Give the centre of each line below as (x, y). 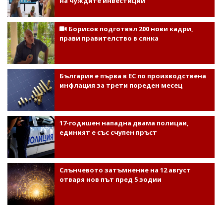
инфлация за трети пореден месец (121, 85)
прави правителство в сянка (109, 38)
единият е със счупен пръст (108, 133)
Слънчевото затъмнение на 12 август (125, 170)
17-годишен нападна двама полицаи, (124, 123)
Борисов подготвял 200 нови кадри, (130, 29)
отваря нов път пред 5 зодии (110, 180)
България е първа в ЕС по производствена (133, 76)
